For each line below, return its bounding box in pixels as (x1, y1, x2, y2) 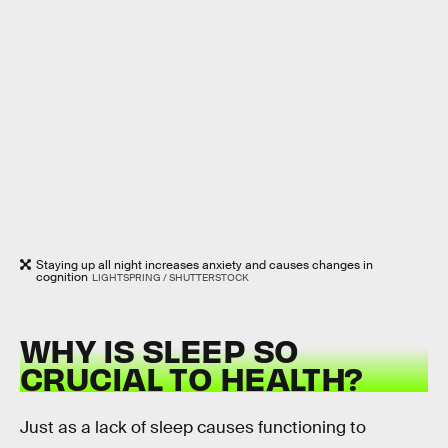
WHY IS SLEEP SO (20, 329, 299, 371)
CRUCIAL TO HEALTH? (20, 357, 363, 399)
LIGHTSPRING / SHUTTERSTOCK (91, 270, 249, 284)
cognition (36, 268, 88, 285)
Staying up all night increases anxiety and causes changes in (36, 256, 373, 273)
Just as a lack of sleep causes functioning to (20, 417, 366, 439)
